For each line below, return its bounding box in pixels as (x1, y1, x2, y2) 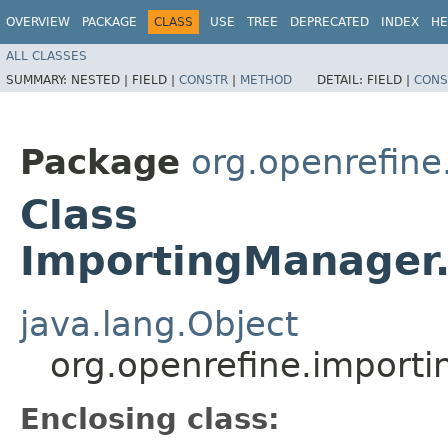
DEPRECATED (290, 15, 369, 29)
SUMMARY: (6, 72, 71, 87)
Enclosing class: (20, 401, 280, 436)
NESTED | (71, 72, 132, 87)
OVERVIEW (6, 15, 70, 29)
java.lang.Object (20, 303, 298, 344)
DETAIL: (317, 72, 367, 87)
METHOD (240, 72, 292, 87)
